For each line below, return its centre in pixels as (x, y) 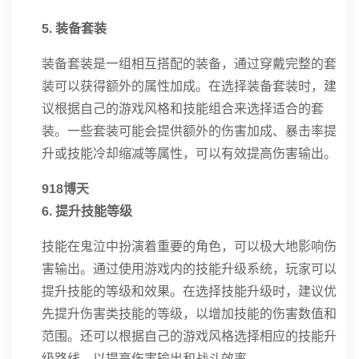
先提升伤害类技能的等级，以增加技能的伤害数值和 (189, 314)
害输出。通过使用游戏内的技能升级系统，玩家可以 (189, 269)
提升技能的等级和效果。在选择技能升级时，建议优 (189, 291)
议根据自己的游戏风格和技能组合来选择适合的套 (183, 109)
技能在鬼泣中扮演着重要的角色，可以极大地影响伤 (189, 246)
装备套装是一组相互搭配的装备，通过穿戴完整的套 (189, 64)
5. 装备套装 (74, 28)
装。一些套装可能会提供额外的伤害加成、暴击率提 (189, 131)
